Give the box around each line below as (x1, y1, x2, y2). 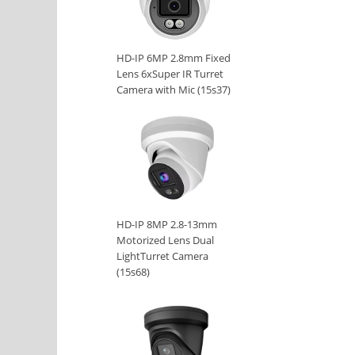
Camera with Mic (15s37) (116, 83, 231, 97)
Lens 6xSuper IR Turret (116, 67, 223, 81)
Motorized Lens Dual (116, 234, 214, 247)
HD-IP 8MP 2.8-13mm (116, 218, 217, 231)
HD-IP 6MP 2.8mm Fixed (116, 52, 231, 65)
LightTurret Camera (116, 250, 208, 263)
